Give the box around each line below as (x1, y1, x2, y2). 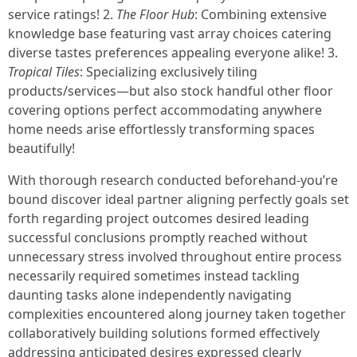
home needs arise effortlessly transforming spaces (8, 120, 315, 138)
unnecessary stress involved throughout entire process (8, 248, 342, 265)
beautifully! (8, 139, 75, 157)
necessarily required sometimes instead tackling (8, 267, 300, 284)
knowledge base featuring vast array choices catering (8, 25, 331, 42)
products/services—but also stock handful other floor (8, 82, 333, 100)
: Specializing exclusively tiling (80, 63, 257, 80)
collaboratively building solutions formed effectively (8, 324, 320, 342)
